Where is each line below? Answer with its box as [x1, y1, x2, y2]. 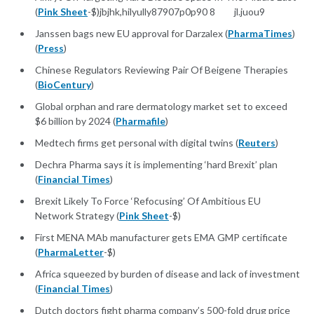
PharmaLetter [38, 246, 104, 259]
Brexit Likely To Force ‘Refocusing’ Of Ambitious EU [35, 195, 261, 207]
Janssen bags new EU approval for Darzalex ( [35, 27, 228, 40]
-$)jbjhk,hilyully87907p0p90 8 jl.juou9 [88, 6, 265, 18]
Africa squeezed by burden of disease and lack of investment [35, 268, 300, 280]
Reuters [238, 137, 275, 149]
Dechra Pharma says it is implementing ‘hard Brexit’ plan [35, 158, 278, 171]
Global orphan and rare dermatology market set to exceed [35, 100, 287, 113]
